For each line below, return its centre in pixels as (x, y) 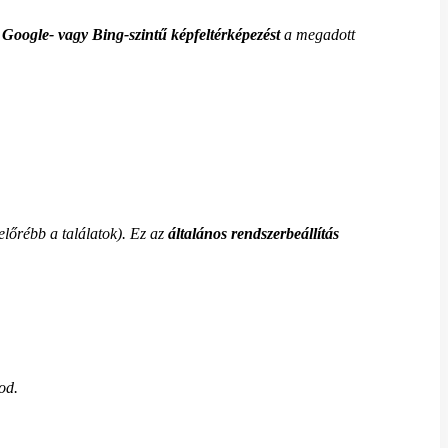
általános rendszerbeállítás (253, 234)
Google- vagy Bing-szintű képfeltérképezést (141, 35)
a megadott (317, 35)
